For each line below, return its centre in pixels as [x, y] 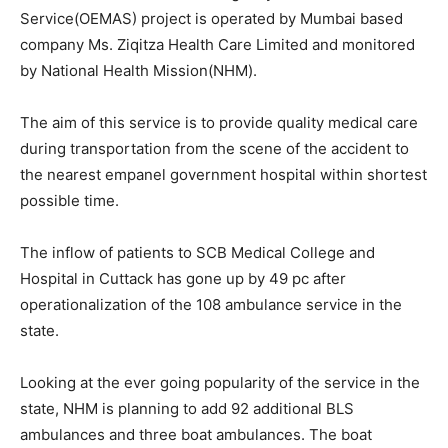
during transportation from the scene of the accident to [214, 148]
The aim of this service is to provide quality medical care [219, 122]
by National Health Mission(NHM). [138, 70]
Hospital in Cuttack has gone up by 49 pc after [183, 278]
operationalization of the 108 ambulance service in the [211, 304]
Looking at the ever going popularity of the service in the [220, 382]
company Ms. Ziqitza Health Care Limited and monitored [217, 44]
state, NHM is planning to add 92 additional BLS [187, 408]
